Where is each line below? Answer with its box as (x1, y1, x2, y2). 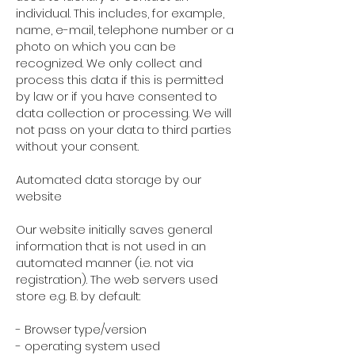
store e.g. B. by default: (16, 288, 140, 304)
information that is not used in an (16, 238, 206, 254)
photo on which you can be (16, 38, 176, 55)
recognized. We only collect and (16, 55, 202, 71)
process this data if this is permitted (16, 71, 223, 88)
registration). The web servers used (16, 271, 218, 288)
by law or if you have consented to (16, 88, 217, 105)
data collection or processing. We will (16, 105, 231, 121)
